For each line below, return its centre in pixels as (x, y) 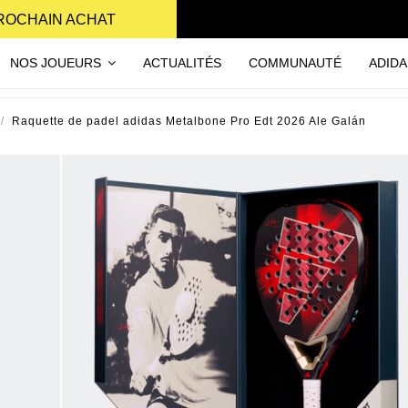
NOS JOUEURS (57, 62)
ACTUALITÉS (182, 62)
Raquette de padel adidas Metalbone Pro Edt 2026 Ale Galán (189, 121)
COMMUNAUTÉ (295, 62)
